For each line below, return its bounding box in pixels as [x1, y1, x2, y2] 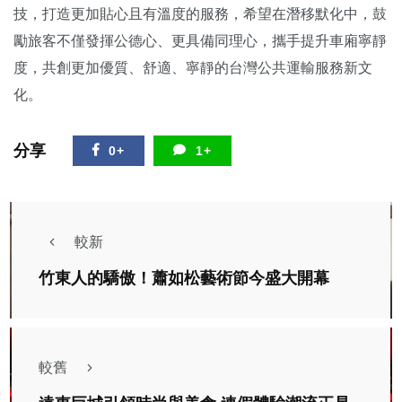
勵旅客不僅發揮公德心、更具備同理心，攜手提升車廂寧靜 [13, 32, 387, 48]
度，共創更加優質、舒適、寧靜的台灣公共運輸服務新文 [13, 59, 372, 75]
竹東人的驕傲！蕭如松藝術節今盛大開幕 [39, 268, 329, 287]
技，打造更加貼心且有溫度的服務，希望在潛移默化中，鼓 [13, 5, 387, 22]
